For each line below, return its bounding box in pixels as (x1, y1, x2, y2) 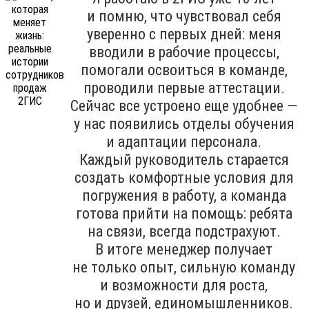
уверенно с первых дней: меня (86, 26, 281, 43)
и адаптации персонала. (106, 133, 261, 151)
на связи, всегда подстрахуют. (87, 223, 281, 241)
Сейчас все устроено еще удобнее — (70, 97, 297, 115)
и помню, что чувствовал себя (86, 8, 281, 26)
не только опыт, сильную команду (72, 259, 295, 277)
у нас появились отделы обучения (73, 115, 295, 133)
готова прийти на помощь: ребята (75, 205, 292, 223)
